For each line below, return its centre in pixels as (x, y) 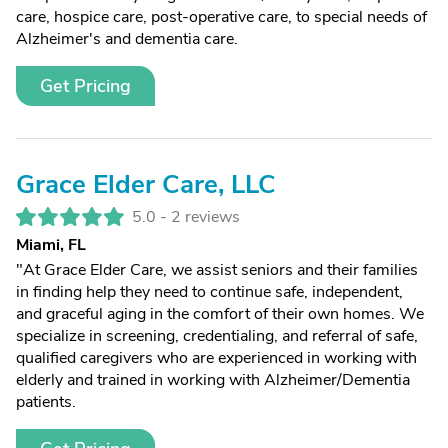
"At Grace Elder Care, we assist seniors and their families (217, 270)
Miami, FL (51, 245)
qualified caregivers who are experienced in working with (216, 358)
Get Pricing (85, 86)
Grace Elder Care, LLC (146, 184)
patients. (46, 402)
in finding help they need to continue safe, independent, (209, 292)
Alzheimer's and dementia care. (127, 39)
